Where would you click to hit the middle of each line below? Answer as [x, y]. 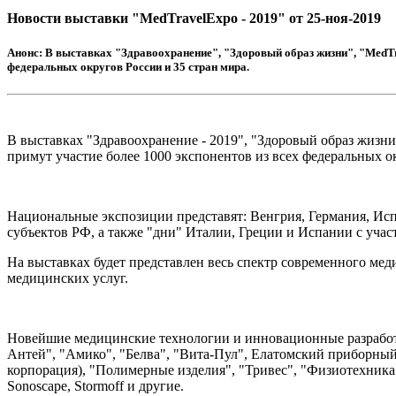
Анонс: [25, 52]
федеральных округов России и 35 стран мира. [128, 66]
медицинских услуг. [68, 278]
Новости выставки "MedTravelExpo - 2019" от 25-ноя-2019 [194, 18]
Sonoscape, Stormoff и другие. [95, 386]
